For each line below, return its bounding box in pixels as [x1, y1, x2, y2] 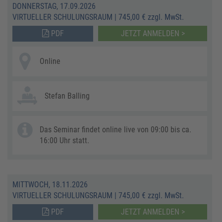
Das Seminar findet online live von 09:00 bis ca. [40, 124, 191, 134]
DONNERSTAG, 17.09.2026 [12, 1, 96, 11]
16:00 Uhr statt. [40, 135, 89, 145]
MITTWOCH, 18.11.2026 [12, 179, 88, 189]
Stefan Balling [45, 91, 90, 101]
